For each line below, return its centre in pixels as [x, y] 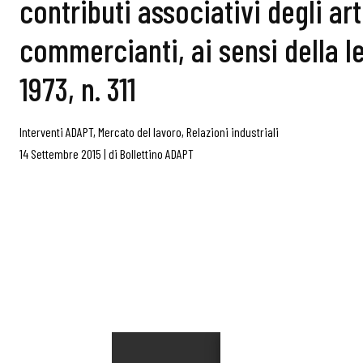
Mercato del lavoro [140, 132]
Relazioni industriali [233, 132]
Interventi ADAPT [56, 132]
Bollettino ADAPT [157, 154]
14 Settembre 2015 [60, 154]
